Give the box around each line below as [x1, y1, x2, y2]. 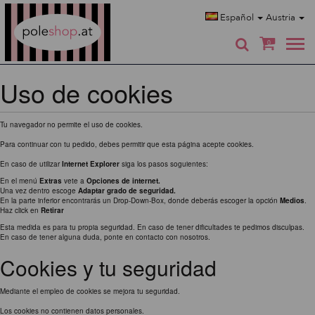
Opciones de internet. [86, 176, 160, 186]
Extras [39, 176, 62, 186]
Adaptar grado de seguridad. [78, 186, 176, 195]
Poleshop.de [69, 4, 110, 13]
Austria [266, 11, 297, 24]
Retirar [41, 205, 64, 215]
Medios [280, 195, 304, 205]
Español [218, 11, 256, 24]
